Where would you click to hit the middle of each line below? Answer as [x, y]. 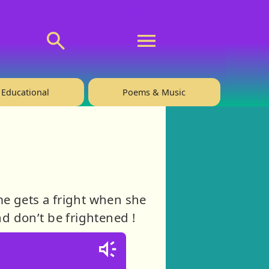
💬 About [142, 13]
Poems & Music [154, 92]
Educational [26, 92]
